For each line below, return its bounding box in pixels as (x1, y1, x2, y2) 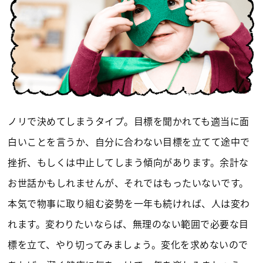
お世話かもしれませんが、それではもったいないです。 (8, 176, 249, 190)
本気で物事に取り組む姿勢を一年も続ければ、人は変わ (8, 196, 250, 211)
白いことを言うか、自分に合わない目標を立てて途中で (8, 134, 250, 149)
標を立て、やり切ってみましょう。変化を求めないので (8, 237, 248, 252)
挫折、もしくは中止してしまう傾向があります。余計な (8, 155, 249, 170)
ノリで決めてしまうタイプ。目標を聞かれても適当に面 (8, 114, 249, 129)
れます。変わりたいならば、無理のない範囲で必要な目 (8, 217, 249, 231)
